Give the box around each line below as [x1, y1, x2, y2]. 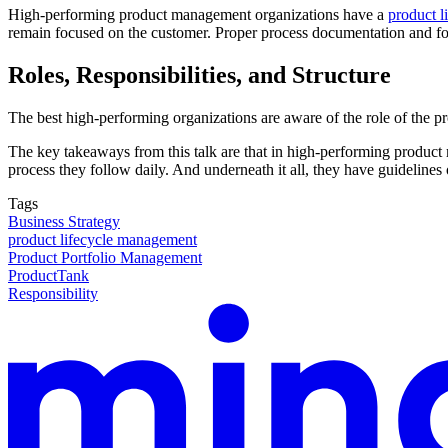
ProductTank [8, 267, 89, 285]
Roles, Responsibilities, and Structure [8, 62, 391, 89]
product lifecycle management [8, 231, 197, 249]
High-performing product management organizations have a [8, 6, 388, 24]
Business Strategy [8, 213, 120, 231]
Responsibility [8, 285, 98, 303]
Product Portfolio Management [8, 249, 202, 267]
